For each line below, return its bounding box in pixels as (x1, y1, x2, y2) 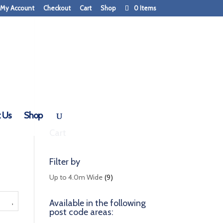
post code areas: (49, 207, 113, 218)
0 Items (133, 3, 156, 12)
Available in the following (49, 198, 146, 209)
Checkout (43, 3, 71, 12)
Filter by (49, 156, 80, 167)
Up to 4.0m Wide (49, 173, 103, 182)
